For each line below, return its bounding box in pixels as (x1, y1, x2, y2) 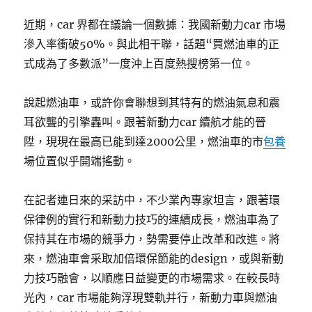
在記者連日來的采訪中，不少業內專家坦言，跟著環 (24, 193, 281, 207)
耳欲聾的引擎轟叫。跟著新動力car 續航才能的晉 (24, 115, 267, 129)
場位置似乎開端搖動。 (24, 154, 136, 168)
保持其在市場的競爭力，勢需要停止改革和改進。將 (24, 232, 281, 246)
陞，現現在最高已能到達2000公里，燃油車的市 (24, 134, 264, 148)
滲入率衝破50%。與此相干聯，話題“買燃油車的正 (24, 37, 280, 51)
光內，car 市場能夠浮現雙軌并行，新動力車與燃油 (24, 290, 278, 304)
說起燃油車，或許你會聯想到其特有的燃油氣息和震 (24, 95, 281, 109)
